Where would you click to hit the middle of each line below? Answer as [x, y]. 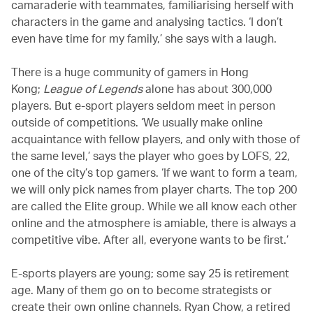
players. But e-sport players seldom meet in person [143, 105]
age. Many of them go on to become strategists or [141, 289]
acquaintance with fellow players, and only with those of [155, 138]
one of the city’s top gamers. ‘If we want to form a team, [154, 172]
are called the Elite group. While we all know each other [154, 205]
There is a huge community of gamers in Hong [130, 71]
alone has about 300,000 [207, 88]
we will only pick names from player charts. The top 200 [154, 189]
